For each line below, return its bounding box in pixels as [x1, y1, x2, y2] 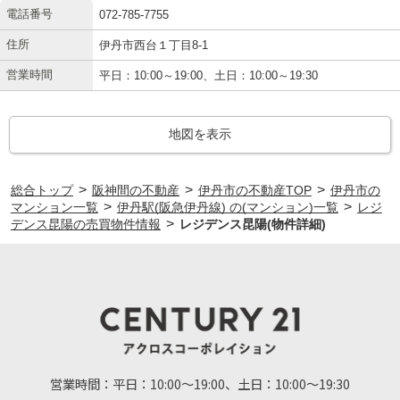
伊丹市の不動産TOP [197, 182, 312, 197]
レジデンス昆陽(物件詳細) [179, 216, 326, 231]
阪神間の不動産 [91, 182, 179, 197]
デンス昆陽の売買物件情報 [10, 216, 161, 231]
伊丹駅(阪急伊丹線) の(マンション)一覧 [116, 199, 338, 214]
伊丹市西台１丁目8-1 [99, 37, 208, 52]
